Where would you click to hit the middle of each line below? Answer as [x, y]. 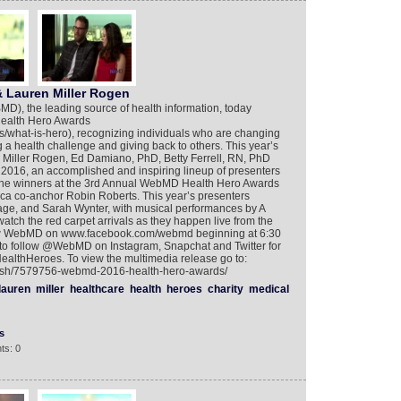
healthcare [97, 289]
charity [225, 289]
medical [269, 289]
